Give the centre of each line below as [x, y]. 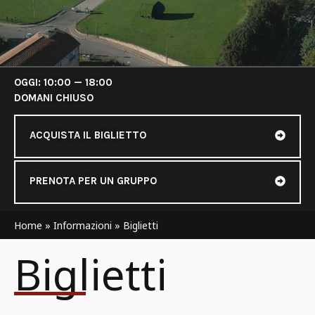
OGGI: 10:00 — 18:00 [63, 82]
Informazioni [83, 225]
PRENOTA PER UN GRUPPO [93, 181]
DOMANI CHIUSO [54, 98]
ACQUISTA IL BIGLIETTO [88, 135]
